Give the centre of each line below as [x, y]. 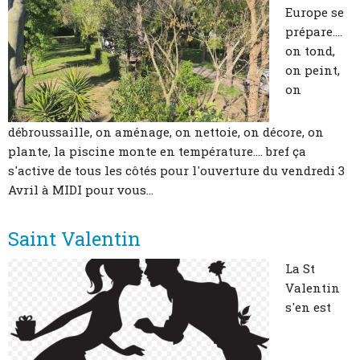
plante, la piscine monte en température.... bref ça [157, 151]
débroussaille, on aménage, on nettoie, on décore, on [166, 132]
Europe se [315, 12]
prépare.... [314, 32]
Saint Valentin [74, 239]
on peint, [313, 70]
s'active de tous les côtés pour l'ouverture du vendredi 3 [176, 171]
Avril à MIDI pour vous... [81, 190]
